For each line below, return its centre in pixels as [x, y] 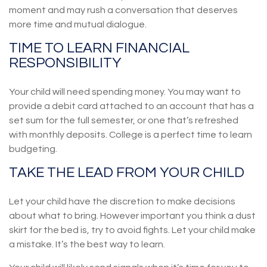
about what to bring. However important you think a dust [132, 216]
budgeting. [33, 149]
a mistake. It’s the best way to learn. [87, 244]
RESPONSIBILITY [65, 63]
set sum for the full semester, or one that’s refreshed [124, 120]
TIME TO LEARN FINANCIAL [99, 48]
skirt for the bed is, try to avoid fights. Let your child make [132, 230]
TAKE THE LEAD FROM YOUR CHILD [127, 173]
